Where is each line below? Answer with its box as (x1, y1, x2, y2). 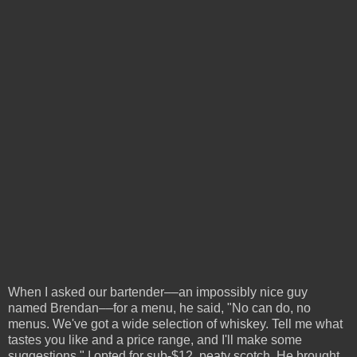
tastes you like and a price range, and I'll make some (8, 332, 302, 347)
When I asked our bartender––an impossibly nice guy (8, 284, 308, 299)
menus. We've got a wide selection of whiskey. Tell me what (8, 316, 343, 331)
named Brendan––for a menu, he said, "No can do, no (8, 300, 311, 315)
